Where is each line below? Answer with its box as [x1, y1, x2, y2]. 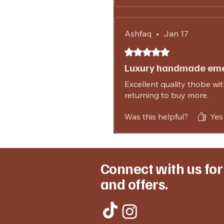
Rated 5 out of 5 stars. [124, 46, 201, 55]
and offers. [100, 174, 168, 193]
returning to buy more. [124, 89, 208, 100]
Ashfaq [124, 28, 151, 38]
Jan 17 [163, 28, 188, 38]
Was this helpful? [124, 111, 188, 121]
